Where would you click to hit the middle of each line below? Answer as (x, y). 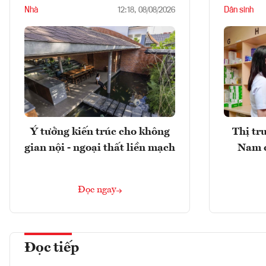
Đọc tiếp (52, 248)
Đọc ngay (97, 190)
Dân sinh (239, 10)
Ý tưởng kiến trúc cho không (100, 132)
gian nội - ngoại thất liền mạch (100, 148)
